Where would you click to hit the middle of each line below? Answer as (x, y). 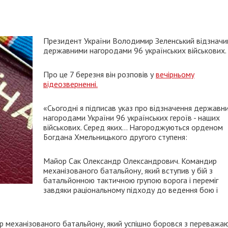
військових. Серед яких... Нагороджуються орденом (133, 127)
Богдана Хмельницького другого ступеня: (115, 137)
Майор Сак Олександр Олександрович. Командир (130, 161)
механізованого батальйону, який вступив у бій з (128, 170)
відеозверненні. (70, 84)
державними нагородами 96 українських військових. (135, 50)
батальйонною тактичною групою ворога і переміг (131, 180)
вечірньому (175, 74)
